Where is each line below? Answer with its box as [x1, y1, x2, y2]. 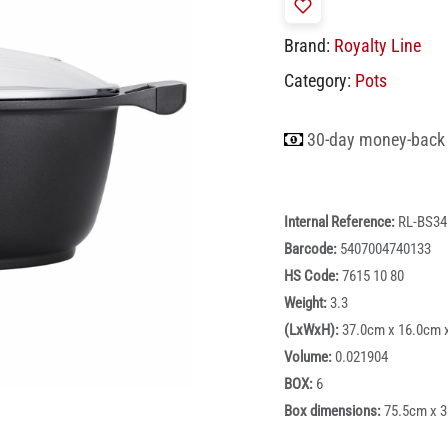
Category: [284, 70, 351, 92]
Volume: [284, 348, 335, 367]
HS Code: [284, 267, 342, 286]
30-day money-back [307, 129, 445, 151]
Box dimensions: [284, 402, 384, 421]
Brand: [284, 35, 330, 57]
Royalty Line [334, 35, 421, 57]
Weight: [284, 294, 330, 313]
